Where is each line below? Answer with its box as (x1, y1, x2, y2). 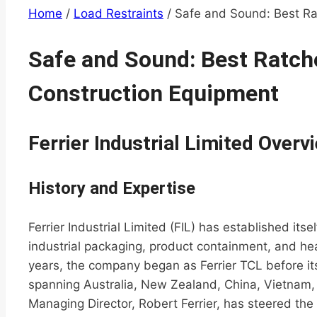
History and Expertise (28, 178, 195, 199)
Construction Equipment (28, 79, 279, 107)
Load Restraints (74, 6, 163, 21)
